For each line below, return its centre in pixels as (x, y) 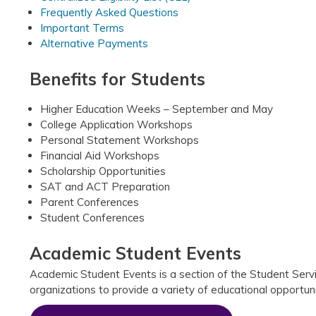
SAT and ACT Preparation (105, 186)
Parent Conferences (90, 202)
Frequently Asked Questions (109, 12)
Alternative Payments (94, 43)
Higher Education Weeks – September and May (157, 109)
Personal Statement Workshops (120, 140)
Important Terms (82, 28)
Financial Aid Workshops (100, 155)
